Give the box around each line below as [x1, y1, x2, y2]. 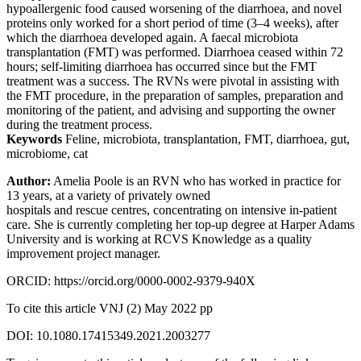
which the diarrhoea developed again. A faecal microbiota [6, 30, 298, 44]
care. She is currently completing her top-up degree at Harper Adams [6, 217, 355, 231]
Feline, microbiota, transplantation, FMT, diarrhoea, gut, [65, 131, 350, 146]
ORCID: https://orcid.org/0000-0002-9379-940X [6, 273, 255, 288]
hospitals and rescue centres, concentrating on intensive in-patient [6, 202, 337, 217]
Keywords [6, 131, 65, 146]
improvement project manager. [6, 246, 160, 260]
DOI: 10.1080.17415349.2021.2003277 [6, 328, 210, 342]
